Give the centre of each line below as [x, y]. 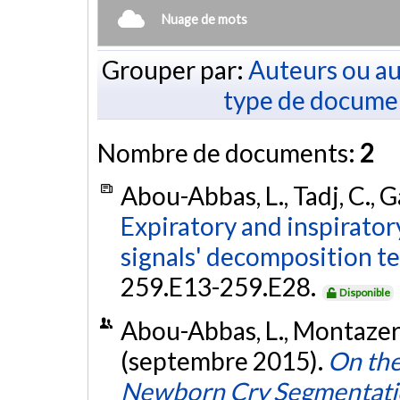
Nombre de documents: [229, 152]
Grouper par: [175, 69]
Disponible [365, 292]
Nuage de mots [204, 19]
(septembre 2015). [224, 361]
